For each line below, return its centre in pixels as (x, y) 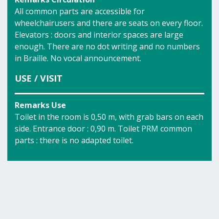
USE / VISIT (39, 78)
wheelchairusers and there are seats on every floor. (109, 23)
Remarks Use (40, 105)
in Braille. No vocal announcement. (78, 58)
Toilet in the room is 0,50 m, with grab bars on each (109, 117)
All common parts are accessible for (80, 11)
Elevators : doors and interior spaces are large (99, 35)
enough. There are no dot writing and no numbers (107, 46)
